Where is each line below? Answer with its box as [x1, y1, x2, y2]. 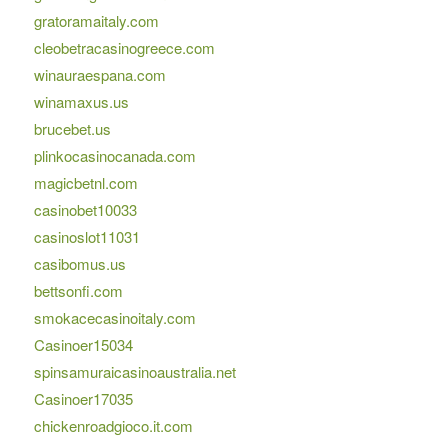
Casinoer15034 [33, 334, 133, 356]
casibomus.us [33, 253, 126, 275]
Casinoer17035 [33, 388, 133, 410]
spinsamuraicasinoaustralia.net [33, 361, 236, 383]
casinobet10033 [33, 199, 137, 221]
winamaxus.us [33, 91, 129, 113]
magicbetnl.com [33, 172, 138, 194]
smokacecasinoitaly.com [33, 307, 196, 329]
